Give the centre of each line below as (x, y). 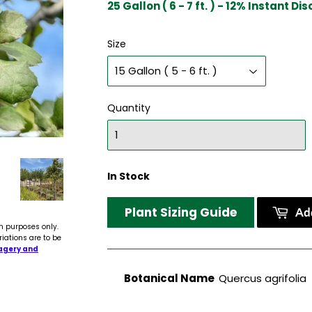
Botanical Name (171, 279)
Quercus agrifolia (262, 279)
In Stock (128, 176)
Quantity (129, 108)
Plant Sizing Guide (181, 212)
